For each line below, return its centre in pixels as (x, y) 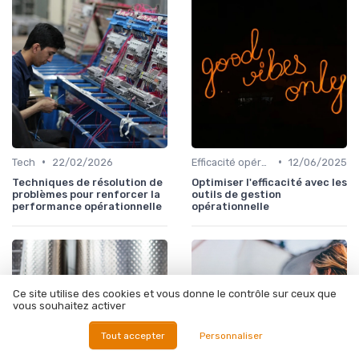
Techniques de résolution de (87, 182)
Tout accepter (133, 335)
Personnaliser (232, 335)
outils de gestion (236, 194)
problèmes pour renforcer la (86, 194)
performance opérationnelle (87, 206)
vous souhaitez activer (69, 306)
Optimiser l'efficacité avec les (269, 182)
